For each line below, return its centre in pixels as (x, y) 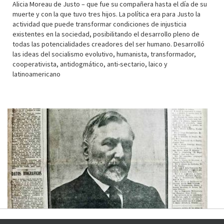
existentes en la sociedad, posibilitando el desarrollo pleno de (106, 34)
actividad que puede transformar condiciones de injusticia (99, 24)
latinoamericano (36, 74)
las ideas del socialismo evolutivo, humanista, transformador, (104, 54)
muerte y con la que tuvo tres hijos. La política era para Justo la (106, 14)
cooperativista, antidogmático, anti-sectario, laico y (90, 64)
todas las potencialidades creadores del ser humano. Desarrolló (108, 44)
